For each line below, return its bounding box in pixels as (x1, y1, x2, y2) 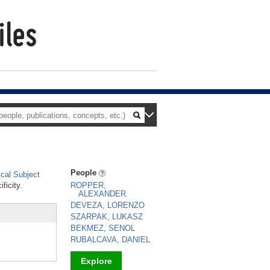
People (71, 168, 99, 177)
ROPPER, (71, 181, 106, 190)
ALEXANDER (78, 189, 126, 198)
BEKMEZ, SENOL (71, 224, 135, 233)
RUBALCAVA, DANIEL (71, 235, 150, 244)
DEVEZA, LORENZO (71, 201, 145, 210)
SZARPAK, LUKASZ (71, 212, 143, 221)
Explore (80, 256, 112, 266)
